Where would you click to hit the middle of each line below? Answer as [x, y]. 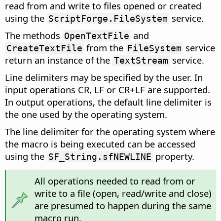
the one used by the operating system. [86, 114]
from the [105, 48]
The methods [34, 36]
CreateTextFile [44, 48]
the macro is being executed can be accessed [100, 144]
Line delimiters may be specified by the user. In [104, 77]
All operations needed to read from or [115, 181]
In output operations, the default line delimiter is [108, 102]
